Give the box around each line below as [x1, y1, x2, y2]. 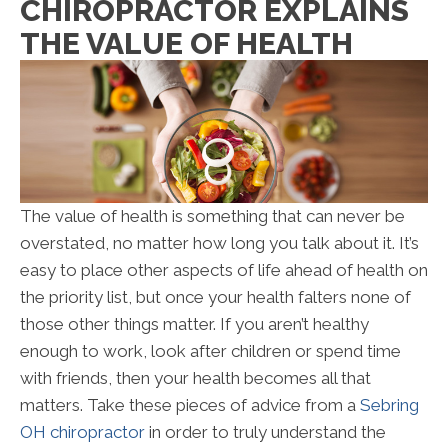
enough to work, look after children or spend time [20, 341, 401, 362]
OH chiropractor [20, 422, 145, 443]
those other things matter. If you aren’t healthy [20, 314, 369, 335]
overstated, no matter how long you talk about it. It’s [20, 233, 419, 254]
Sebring [360, 395, 419, 416]
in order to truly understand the [145, 422, 386, 443]
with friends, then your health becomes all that [20, 368, 371, 389]
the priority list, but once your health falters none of [20, 287, 411, 308]
